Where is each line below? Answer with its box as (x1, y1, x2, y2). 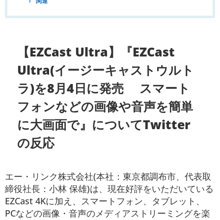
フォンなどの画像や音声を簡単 (17, 98, 193, 115)
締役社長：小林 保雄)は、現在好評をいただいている (5, 182, 214, 194)
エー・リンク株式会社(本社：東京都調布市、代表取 (5, 170, 211, 182)
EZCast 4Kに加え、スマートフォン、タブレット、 (5, 194, 205, 207)
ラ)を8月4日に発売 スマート (17, 80, 191, 97)
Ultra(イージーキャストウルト (17, 61, 194, 79)
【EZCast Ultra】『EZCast (17, 43, 175, 60)
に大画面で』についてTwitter (17, 116, 191, 133)
